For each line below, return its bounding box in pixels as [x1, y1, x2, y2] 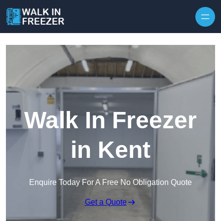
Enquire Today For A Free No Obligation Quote [29, 178, 192, 187]
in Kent [71, 137, 150, 163]
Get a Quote [84, 198, 127, 207]
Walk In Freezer [24, 107, 197, 134]
